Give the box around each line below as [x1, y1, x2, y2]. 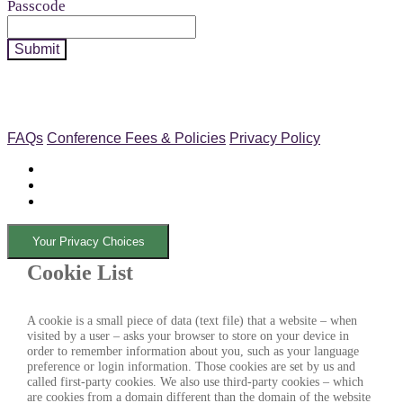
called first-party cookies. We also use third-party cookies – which [26, 374, 363, 390]
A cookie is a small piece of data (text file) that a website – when [26, 313, 357, 328]
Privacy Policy [229, 130, 320, 146]
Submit [14, 41, 59, 57]
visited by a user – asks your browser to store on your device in [26, 328, 349, 344]
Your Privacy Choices [31, 235, 145, 249]
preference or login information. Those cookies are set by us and [26, 359, 355, 374]
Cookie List [26, 261, 133, 285]
